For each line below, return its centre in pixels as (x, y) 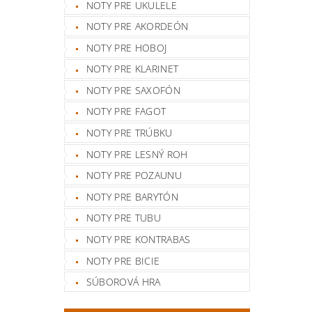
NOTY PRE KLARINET (132, 69)
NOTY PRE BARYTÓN (132, 196)
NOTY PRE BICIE (123, 260)
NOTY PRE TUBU (123, 218)
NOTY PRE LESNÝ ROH (137, 154)
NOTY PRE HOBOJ (126, 47)
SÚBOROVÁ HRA (123, 282)
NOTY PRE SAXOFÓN (133, 90)
